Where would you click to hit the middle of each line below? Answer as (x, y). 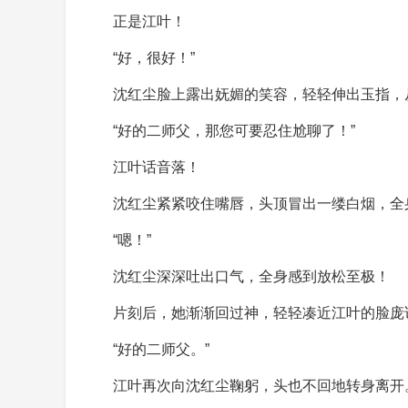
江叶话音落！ (157, 167)
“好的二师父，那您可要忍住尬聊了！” (234, 131)
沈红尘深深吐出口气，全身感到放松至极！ (251, 276)
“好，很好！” (154, 58)
